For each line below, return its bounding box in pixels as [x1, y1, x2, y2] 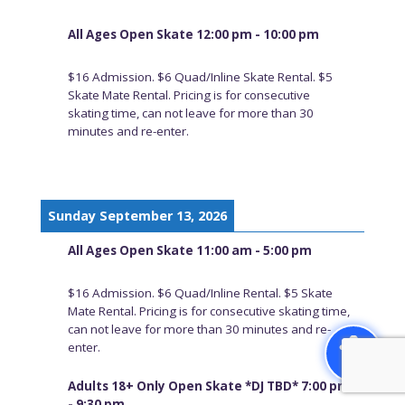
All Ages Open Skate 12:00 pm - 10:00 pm [67, 25, 319, 42]
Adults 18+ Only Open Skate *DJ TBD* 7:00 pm [67, 378, 350, 395]
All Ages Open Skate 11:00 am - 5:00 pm [67, 242, 312, 259]
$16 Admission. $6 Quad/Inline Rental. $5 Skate [67, 285, 333, 301]
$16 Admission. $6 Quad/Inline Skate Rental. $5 [67, 68, 333, 85]
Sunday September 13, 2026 [47, 207, 227, 225]
